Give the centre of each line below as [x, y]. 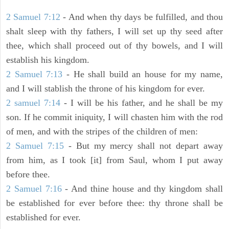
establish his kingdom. [48, 60]
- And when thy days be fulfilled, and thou [142, 17]
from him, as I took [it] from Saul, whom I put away [114, 160]
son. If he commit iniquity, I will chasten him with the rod [114, 117]
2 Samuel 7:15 [35, 146]
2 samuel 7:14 [33, 103]
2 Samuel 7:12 [33, 17]
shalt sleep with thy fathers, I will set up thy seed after [114, 31]
